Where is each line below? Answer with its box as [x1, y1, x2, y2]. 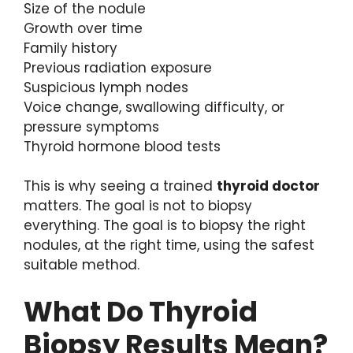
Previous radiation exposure [24, 58, 212, 77]
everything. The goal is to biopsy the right [24, 216, 306, 236]
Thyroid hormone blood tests [24, 136, 221, 156]
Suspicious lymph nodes [24, 77, 188, 97]
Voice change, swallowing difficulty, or [24, 97, 284, 117]
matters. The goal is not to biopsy [24, 196, 252, 216]
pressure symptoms [24, 117, 159, 136]
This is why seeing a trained [24, 176, 217, 196]
